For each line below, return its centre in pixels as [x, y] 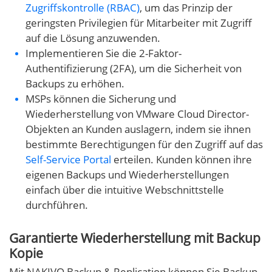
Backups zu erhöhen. [75, 84]
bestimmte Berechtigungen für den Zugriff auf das [144, 144]
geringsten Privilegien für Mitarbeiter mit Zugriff [139, 23]
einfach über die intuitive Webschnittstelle [125, 190]
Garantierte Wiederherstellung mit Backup [135, 238]
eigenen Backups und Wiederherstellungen [127, 175]
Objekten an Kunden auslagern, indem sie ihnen [138, 129]
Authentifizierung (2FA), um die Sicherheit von [134, 69]
